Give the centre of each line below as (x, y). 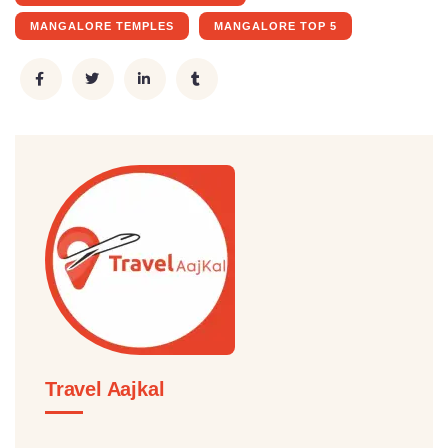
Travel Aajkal (105, 389)
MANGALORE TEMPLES (102, 26)
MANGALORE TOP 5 (275, 26)
